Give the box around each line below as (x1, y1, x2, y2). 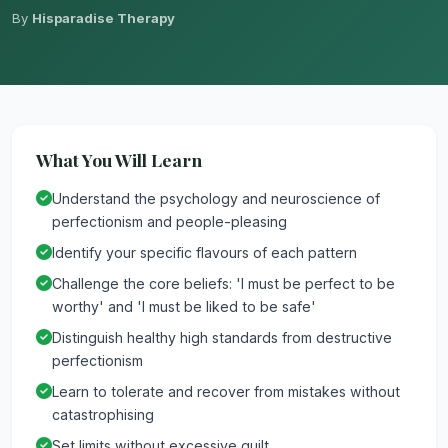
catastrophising (52, 405, 154, 423)
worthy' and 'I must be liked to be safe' (52, 297, 316, 315)
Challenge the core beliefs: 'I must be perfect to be (52, 274, 395, 292)
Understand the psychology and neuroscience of (52, 189, 380, 207)
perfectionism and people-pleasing (52, 212, 287, 230)
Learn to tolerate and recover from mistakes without (52, 382, 400, 400)
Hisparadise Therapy (32, 9, 175, 26)
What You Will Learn (36, 147, 202, 171)
